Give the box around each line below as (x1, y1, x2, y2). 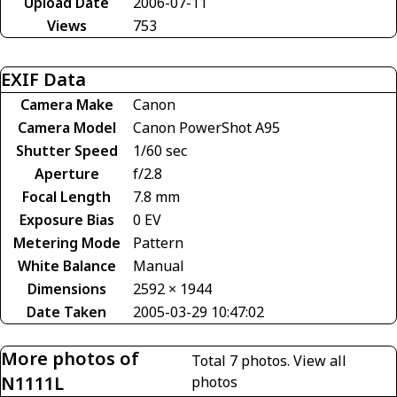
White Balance (17, 255, 116, 276)
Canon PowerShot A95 (133, 117, 280, 137)
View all (293, 350, 347, 370)
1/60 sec (133, 140, 187, 160)
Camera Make (19, 94, 113, 114)
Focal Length (22, 186, 111, 206)
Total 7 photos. (191, 350, 294, 370)
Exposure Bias (19, 209, 114, 230)
